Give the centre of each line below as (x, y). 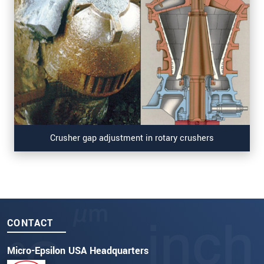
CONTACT (30, 223)
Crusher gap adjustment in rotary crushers (132, 138)
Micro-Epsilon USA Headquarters (78, 250)
